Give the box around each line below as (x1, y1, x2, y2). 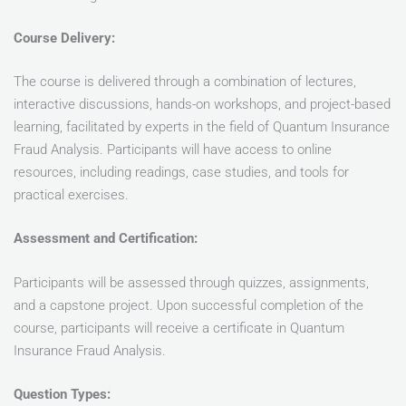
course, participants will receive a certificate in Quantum (14, 319, 344, 336)
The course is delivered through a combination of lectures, (14, 73, 356, 91)
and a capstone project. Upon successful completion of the (14, 296, 363, 314)
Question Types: (14, 386, 111, 403)
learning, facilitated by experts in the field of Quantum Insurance (14, 119, 390, 136)
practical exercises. (14, 187, 129, 204)
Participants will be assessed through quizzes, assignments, (14, 274, 369, 291)
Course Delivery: (14, 29, 115, 46)
